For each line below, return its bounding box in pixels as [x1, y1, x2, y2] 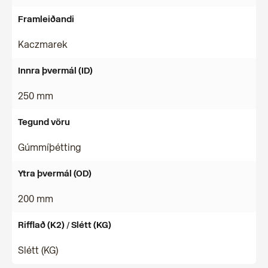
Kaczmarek [18, 39, 68, 50]
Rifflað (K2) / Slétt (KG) [18, 220, 111, 230]
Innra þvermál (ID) [18, 65, 93, 76]
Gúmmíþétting [18, 142, 81, 153]
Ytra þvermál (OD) [18, 168, 92, 179]
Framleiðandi [18, 14, 74, 25]
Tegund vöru [18, 117, 70, 127]
